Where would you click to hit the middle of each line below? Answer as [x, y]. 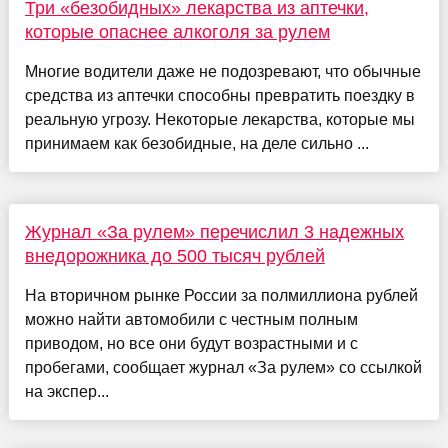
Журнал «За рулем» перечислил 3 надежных [214, 231]
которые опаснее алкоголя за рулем [177, 31]
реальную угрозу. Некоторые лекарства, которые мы [219, 119]
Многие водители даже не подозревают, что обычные [222, 71]
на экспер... [66, 391]
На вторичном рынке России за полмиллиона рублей [221, 295]
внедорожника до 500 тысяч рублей [174, 255]
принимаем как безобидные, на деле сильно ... [196, 143]
